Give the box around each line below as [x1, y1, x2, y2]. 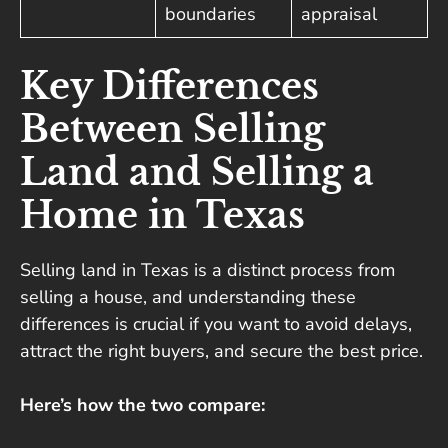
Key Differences [20, 64, 319, 110]
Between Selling [20, 107, 325, 153]
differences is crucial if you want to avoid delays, [20, 312, 412, 337]
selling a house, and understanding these [20, 285, 356, 310]
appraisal [301, 2, 377, 27]
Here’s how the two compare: [20, 393, 265, 418]
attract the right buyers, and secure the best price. [20, 339, 428, 364]
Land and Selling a [20, 150, 374, 196]
